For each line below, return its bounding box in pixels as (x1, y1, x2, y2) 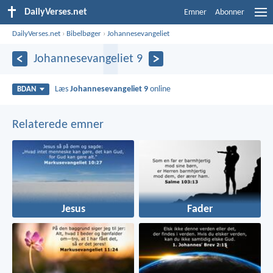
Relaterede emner (12, 118, 104, 131)
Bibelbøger (66, 29, 102, 38)
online (148, 84, 171, 94)
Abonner (215, 8, 244, 17)
